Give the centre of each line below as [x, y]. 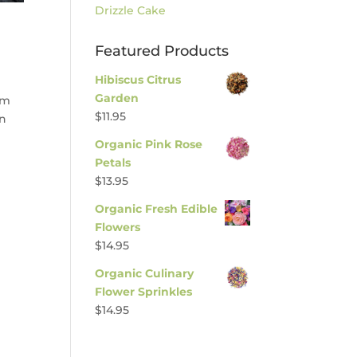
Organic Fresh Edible [157, 209]
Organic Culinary [145, 273]
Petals [113, 163]
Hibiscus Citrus [138, 80]
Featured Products [162, 51]
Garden [117, 98]
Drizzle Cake [131, 10]
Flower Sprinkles [144, 292]
